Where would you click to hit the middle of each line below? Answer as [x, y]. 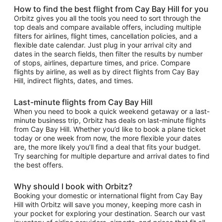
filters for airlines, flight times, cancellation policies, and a [106, 36]
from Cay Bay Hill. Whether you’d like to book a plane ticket [110, 129]
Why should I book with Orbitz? [73, 186]
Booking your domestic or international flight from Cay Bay [108, 195]
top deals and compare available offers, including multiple [108, 27]
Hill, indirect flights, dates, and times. [74, 80]
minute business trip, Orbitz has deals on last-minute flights [110, 120]
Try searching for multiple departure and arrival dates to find [112, 156]
